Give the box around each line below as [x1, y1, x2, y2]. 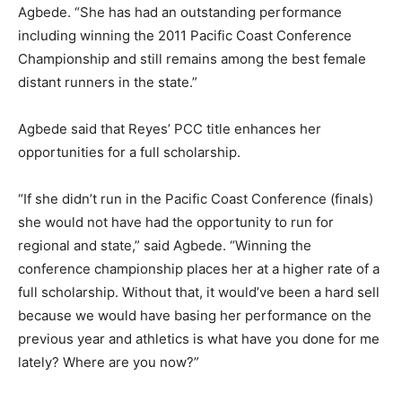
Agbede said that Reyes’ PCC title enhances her [18, 120, 321, 138]
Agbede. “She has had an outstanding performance [18, 4, 342, 22]
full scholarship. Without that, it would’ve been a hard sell [18, 284, 380, 301]
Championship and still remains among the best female [18, 50, 366, 68]
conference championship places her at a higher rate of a [18, 260, 380, 278]
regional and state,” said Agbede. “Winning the [18, 237, 311, 255]
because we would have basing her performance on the [18, 307, 371, 325]
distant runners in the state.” [18, 74, 197, 92]
